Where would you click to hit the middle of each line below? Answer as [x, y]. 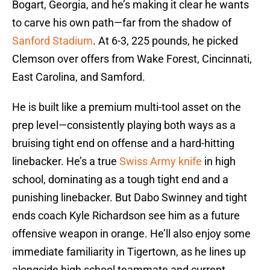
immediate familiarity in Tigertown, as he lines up [129, 252]
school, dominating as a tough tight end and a [120, 180]
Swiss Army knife [162, 162]
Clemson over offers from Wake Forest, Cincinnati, [132, 59]
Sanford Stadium [52, 41]
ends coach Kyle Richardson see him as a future [126, 216]
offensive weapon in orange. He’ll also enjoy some [131, 234]
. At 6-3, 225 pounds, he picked [165, 41]
